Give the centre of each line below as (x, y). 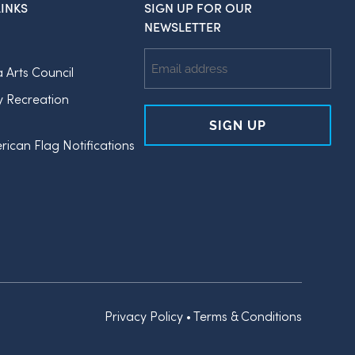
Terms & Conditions (247, 316)
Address (167, 76)
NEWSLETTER (183, 27)
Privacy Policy (143, 316)
